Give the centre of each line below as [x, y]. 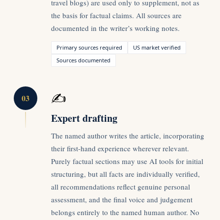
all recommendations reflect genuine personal [121, 186]
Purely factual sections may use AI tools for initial [127, 161]
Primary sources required [89, 47]
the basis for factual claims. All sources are [116, 15]
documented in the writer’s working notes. [115, 28]
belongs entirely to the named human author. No [125, 212]
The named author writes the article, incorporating [128, 135]
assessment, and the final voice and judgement [122, 199]
